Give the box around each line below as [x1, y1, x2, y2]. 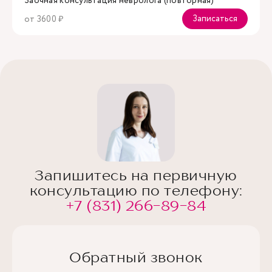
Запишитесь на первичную [35, 166, 237, 184]
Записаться [192, 13, 237, 25]
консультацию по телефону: [29, 182, 243, 199]
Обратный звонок [69, 248, 203, 266]
